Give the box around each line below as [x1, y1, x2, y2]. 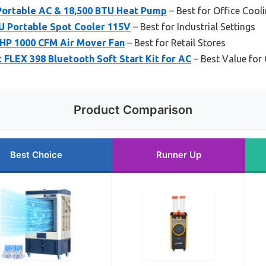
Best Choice [9, 149, 62, 161]
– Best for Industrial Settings [131, 21, 255, 33]
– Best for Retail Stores [125, 37, 226, 49]
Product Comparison [74, 103, 192, 118]
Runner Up [156, 149, 201, 161]
